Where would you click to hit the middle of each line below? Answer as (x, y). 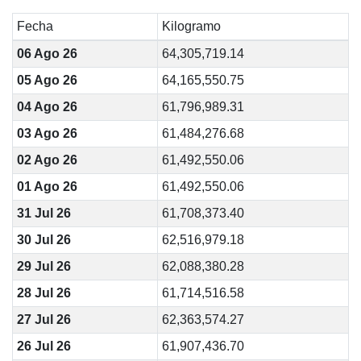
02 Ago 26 (47, 160)
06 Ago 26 (47, 54)
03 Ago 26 (47, 133)
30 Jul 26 (44, 240)
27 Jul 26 (44, 320)
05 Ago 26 (47, 80)
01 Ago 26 (47, 187)
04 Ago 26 (47, 107)
